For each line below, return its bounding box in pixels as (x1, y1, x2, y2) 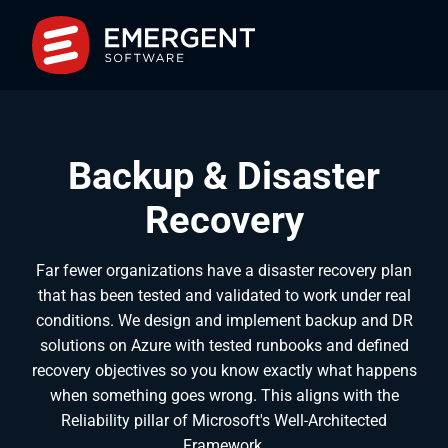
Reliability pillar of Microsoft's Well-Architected (61, 410, 387, 430)
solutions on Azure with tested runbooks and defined (39, 335, 409, 355)
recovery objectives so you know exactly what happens (31, 360, 417, 380)
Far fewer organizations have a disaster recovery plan (36, 260, 412, 280)
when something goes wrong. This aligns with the (49, 385, 399, 405)
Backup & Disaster (68, 152, 380, 198)
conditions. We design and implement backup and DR (35, 310, 413, 330)
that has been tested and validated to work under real (37, 285, 411, 305)
